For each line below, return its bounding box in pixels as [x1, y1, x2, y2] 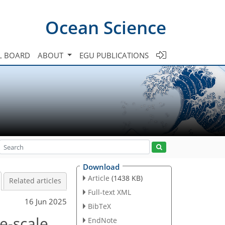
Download [83, 162, 120, 172]
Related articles [9, 176, 61, 185]
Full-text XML [87, 187, 131, 197]
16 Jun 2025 [25, 196, 67, 206]
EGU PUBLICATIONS [79, 50, 149, 60]
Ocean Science [45, 15, 166, 39]
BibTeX [87, 201, 111, 211]
